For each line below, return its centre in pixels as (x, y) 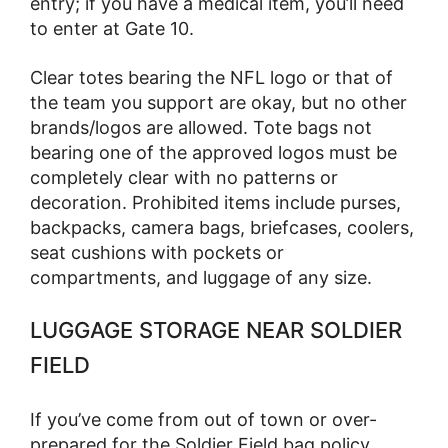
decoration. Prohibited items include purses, (215, 202)
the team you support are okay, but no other (218, 102)
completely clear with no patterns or (184, 177)
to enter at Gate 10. (112, 29)
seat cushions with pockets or (157, 252)
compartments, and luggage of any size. (201, 277)
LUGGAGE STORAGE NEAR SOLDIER (216, 330)
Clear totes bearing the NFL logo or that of (211, 77)
